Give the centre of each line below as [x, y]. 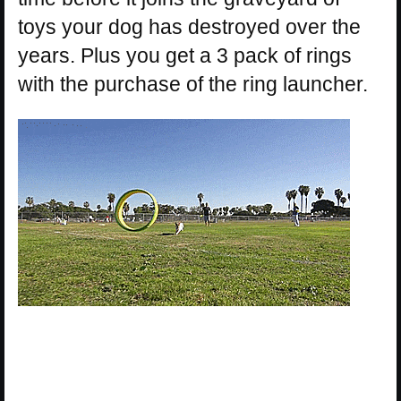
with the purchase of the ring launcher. [193, 85]
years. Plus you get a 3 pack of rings [185, 56]
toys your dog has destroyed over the [189, 27]
